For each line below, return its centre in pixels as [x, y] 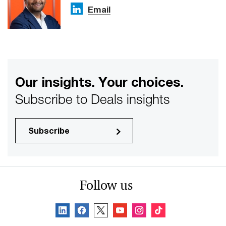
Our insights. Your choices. [99, 82]
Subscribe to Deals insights [93, 99]
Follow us [106, 185]
